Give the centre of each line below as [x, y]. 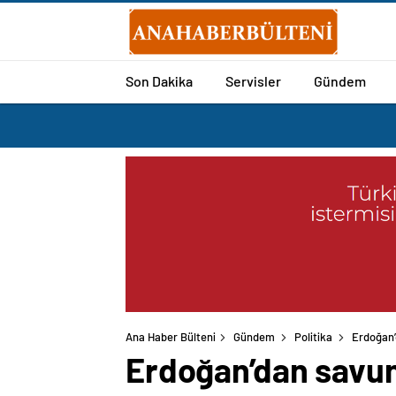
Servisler [253, 80]
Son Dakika [159, 80]
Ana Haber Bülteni [171, 337]
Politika [313, 337]
